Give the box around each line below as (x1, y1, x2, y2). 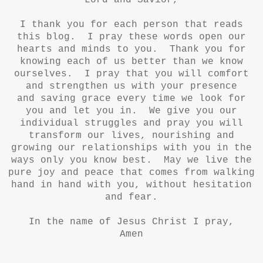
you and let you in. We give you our (26, 106, 237, 117)
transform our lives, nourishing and (29, 130, 234, 141)
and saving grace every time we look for (17, 93, 246, 104)
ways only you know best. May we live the (11, 155, 252, 166)
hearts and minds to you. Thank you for (17, 44, 246, 55)
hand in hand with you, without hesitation (11, 180, 252, 191)
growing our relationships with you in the (11, 143, 252, 154)
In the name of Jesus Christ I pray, (29, 217, 234, 228)
